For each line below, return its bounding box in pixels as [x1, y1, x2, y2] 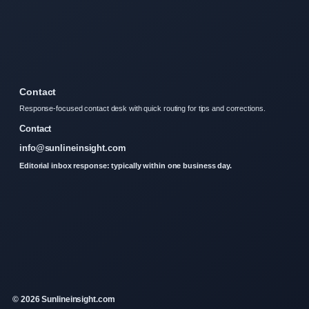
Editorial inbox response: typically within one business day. [19, 161, 232, 170]
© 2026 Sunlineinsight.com [12, 295, 115, 305]
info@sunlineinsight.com [19, 143, 126, 154]
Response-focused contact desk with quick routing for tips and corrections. [19, 104, 266, 113]
